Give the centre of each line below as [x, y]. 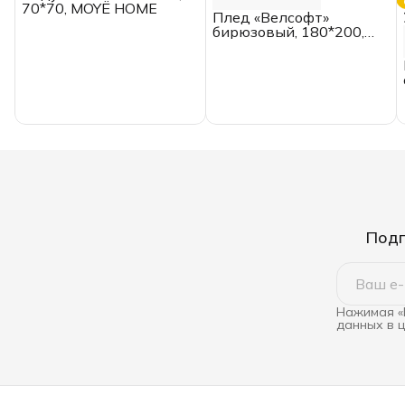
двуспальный [261, 47]
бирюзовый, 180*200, [288, 32]
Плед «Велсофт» [270, 18]
